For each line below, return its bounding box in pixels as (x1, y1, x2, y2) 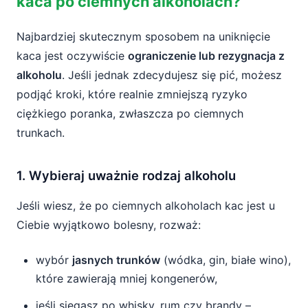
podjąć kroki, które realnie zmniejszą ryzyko (16, 87, 247, 101)
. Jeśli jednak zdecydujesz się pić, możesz (62, 68, 282, 82)
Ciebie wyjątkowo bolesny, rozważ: (16, 218, 201, 232)
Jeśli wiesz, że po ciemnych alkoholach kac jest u (16, 199, 275, 212)
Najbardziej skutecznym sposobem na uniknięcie (16, 30, 270, 43)
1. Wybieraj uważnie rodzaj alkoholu (16, 168, 236, 183)
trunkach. (16, 126, 65, 140)
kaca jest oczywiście (16, 49, 128, 63)
